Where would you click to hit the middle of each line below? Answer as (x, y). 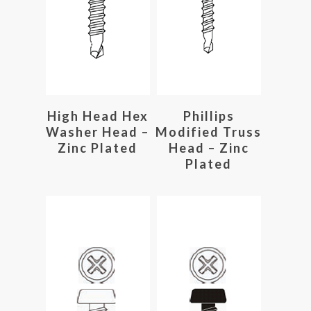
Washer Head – (98, 132)
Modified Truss (209, 132)
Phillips (209, 116)
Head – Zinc (209, 148)
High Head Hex (98, 116)
